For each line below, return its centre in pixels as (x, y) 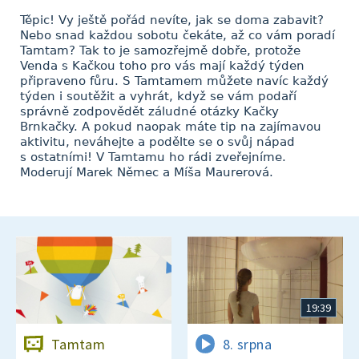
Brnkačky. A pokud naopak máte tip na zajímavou (171, 127)
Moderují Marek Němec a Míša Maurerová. (147, 172)
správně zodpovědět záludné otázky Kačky (149, 111)
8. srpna (247, 344)
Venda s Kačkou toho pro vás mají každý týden (162, 66)
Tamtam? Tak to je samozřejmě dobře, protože (160, 50)
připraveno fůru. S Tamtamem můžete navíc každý (174, 81)
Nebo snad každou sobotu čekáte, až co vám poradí (177, 35)
